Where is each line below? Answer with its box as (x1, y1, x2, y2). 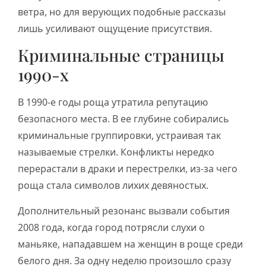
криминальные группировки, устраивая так (18, 129, 221, 142)
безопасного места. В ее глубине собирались (18, 112, 229, 126)
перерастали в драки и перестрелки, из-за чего (18, 162, 237, 176)
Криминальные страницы (18, 44, 224, 66)
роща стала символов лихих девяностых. (18, 179, 208, 192)
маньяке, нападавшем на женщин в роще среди (18, 237, 243, 251)
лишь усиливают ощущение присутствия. (18, 22, 212, 35)
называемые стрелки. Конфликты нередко (18, 145, 214, 159)
